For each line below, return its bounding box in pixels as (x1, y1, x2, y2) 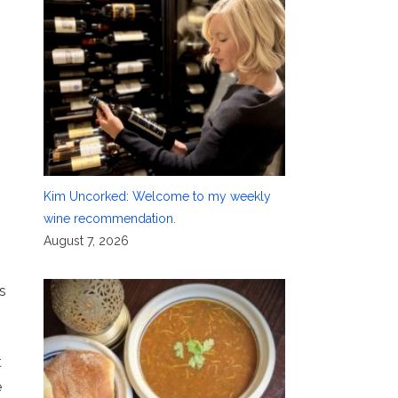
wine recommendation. (43, 211, 176, 226)
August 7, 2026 (43, 233, 129, 248)
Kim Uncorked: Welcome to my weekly (43, 188, 271, 203)
